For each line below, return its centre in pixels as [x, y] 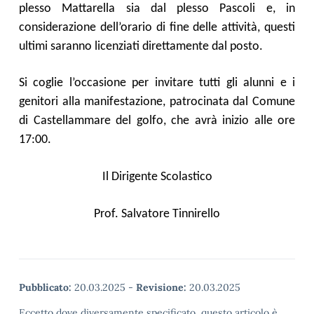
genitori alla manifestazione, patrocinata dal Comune [157, 102]
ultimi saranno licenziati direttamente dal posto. [141, 47]
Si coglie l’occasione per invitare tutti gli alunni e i [157, 83]
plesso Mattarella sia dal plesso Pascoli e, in [157, 9]
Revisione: [161, 287]
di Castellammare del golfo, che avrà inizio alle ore [157, 121]
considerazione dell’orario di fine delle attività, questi [157, 28]
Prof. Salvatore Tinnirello [157, 214]
